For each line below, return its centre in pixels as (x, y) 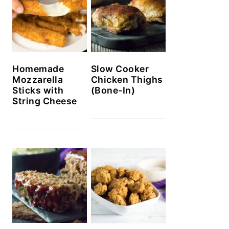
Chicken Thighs (127, 80)
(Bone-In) (113, 90)
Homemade (38, 69)
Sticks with (38, 90)
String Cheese (45, 101)
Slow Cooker (120, 69)
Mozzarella (38, 80)
